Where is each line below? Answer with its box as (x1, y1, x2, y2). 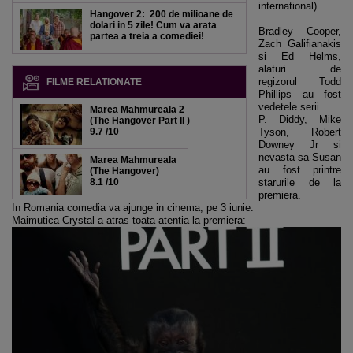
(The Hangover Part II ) (90, 115, 190, 126)
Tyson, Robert (258, 126, 341, 138)
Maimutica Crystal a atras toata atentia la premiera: (12, 214, 246, 226)
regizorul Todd (258, 76, 341, 87)
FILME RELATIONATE (46, 76, 142, 87)
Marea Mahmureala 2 (90, 104, 184, 115)
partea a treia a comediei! (90, 31, 204, 42)
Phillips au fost (258, 88, 341, 100)
